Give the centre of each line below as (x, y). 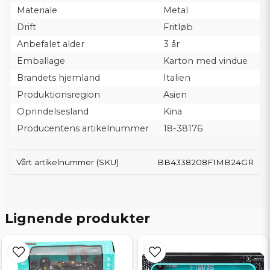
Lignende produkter (77, 218)
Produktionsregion (58, 94)
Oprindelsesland (52, 111)
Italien (177, 77)
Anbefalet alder (50, 44)
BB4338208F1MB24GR (206, 162)
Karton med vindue (205, 61)
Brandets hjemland (58, 77)
